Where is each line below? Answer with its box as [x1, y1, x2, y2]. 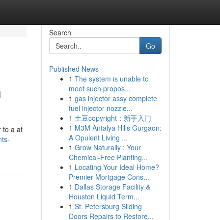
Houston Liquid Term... [68, 192, 139, 201]
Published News [49, 64, 99, 74]
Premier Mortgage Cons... [68, 172, 149, 182]
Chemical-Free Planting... [68, 152, 148, 162]
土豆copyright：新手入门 [74, 113, 151, 123]
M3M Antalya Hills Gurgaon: [74, 123, 162, 133]
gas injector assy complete [74, 93, 157, 103]
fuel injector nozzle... [68, 103, 133, 113]
